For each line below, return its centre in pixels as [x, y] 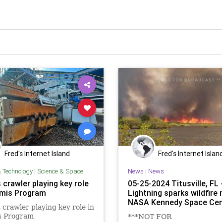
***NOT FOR [150, 216]
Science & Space [60, 171]
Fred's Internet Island [37, 154]
